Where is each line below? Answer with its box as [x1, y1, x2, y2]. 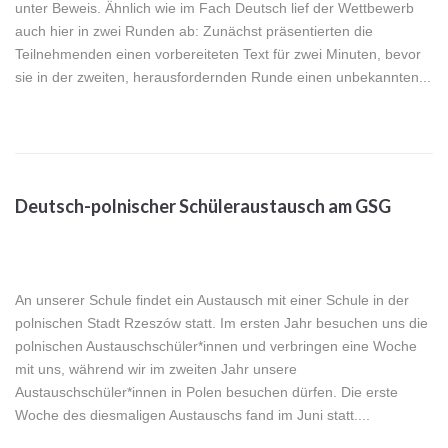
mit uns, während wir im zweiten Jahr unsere [15, 361, 297, 378]
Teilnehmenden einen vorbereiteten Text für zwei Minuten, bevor [15, 46, 421, 63]
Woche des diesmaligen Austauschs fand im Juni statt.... [15, 407, 370, 424]
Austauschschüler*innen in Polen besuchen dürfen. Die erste [15, 384, 398, 401]
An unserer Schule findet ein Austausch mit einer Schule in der [15, 292, 409, 309]
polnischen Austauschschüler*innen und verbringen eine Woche [15, 338, 417, 355]
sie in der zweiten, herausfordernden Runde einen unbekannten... [15, 69, 431, 86]
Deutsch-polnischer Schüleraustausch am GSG [15, 195, 391, 218]
